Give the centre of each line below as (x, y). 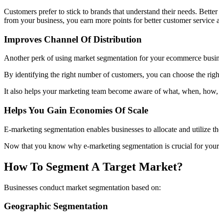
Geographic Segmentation (56, 206)
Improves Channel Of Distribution (73, 39)
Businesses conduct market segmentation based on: (82, 187)
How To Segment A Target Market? (93, 166)
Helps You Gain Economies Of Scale (76, 110)
